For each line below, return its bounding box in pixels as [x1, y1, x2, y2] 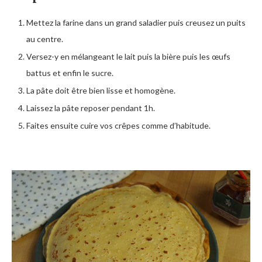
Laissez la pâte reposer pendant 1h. [26, 103, 155, 113]
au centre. [26, 34, 63, 44]
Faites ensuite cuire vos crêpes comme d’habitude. [26, 120, 211, 131]
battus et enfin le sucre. [26, 68, 113, 78]
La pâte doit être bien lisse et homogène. [26, 85, 175, 96]
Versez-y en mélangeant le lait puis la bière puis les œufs [26, 51, 230, 62]
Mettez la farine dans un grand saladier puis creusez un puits [26, 18, 246, 28]
